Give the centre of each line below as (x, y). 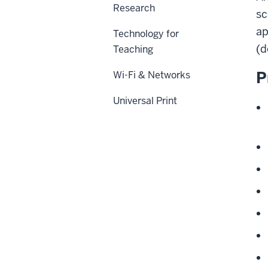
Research (134, 8)
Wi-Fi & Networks (152, 75)
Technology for (146, 33)
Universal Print (145, 100)
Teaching (133, 49)
